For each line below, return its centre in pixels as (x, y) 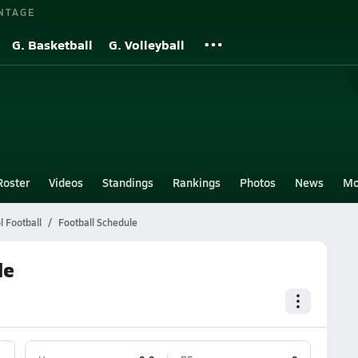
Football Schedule (97, 222)
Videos (66, 182)
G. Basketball (52, 44)
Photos (257, 182)
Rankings (196, 182)
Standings (127, 182)
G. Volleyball (147, 44)
